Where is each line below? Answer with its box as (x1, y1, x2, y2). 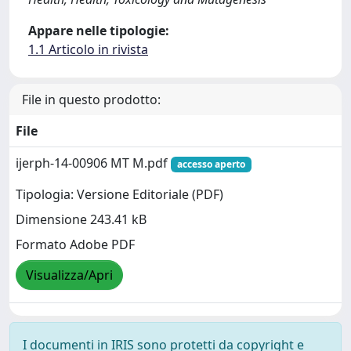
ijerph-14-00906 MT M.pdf (16, 154, 171, 172)
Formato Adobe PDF (16, 236, 135, 254)
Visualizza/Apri (26, 266, 113, 284)
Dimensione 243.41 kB (16, 211, 147, 229)
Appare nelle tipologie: (28, 22, 169, 39)
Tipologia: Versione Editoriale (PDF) (16, 186, 223, 204)
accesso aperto (176, 157, 245, 171)
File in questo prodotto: (22, 91, 161, 108)
